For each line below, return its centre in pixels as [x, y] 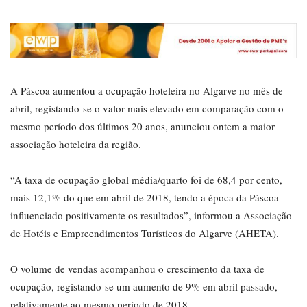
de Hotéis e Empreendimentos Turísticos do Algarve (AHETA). [145, 233]
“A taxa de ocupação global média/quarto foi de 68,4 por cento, [146, 180]
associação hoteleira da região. [76, 144]
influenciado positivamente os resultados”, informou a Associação [151, 216]
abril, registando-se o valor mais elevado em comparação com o [147, 109]
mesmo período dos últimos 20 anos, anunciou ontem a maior [143, 126]
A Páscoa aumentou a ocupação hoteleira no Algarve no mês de [147, 91]
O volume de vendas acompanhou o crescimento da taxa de [137, 269]
